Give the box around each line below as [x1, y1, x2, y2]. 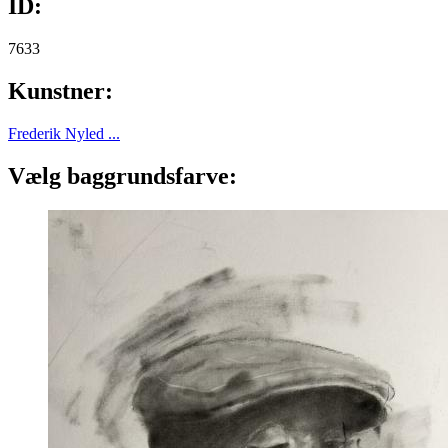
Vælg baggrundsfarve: [8, 162, 243, 189]
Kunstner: [8, 77, 119, 104]
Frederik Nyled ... [8, 124, 120, 142]
